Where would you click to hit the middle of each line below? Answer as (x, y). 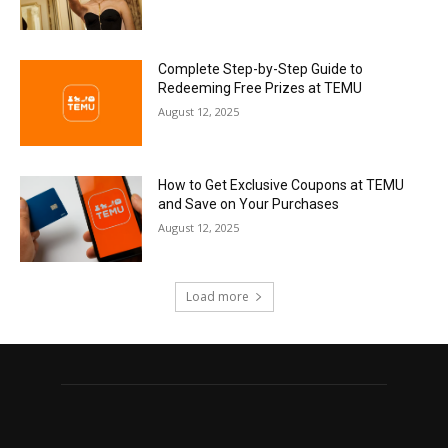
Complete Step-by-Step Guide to (261, 69)
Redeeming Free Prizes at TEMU (260, 88)
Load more (217, 296)
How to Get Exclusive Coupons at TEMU (281, 185)
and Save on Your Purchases (249, 204)
